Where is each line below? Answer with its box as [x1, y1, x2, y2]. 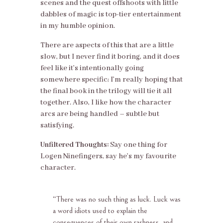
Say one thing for [108, 140, 167, 150]
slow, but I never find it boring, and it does [40, 52, 180, 62]
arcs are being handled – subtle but [40, 110, 159, 119]
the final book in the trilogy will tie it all [40, 87, 172, 96]
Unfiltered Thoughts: [40, 140, 109, 150]
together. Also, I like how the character [40, 98, 171, 108]
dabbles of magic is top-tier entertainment [40, 10, 181, 19]
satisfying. [40, 121, 74, 130]
